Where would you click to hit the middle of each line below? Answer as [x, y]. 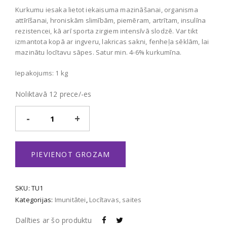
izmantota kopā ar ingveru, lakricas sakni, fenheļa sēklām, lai [112, 41]
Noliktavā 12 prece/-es [53, 94]
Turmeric [60, 113]
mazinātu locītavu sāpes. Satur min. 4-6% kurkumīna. [99, 52]
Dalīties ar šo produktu [54, 220]
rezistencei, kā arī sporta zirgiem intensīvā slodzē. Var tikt [107, 31]
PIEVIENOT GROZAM [71, 155]
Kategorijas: [35, 200]
